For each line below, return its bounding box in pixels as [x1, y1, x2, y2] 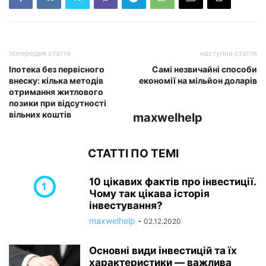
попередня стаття [9, 49, 71, 58]
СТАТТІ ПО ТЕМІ [87, 147, 179, 161]
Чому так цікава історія [89, 188, 210, 200]
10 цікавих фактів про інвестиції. [89, 176, 256, 188]
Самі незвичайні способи [152, 64, 257, 75]
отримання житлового [9, 87, 103, 97]
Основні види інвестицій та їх [89, 245, 237, 257]
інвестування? [89, 199, 163, 212]
